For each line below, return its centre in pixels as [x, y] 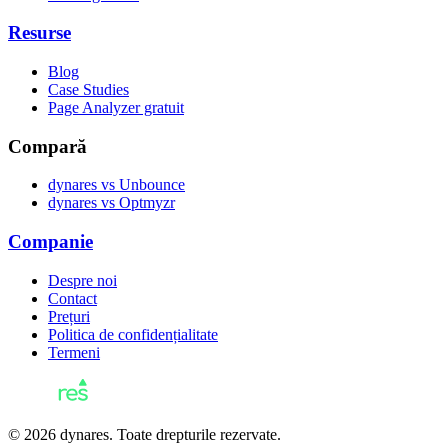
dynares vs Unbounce [116, 185]
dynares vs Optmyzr [111, 203]
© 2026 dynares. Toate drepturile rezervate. [144, 434]
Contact [72, 298]
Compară [47, 146]
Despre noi [82, 280]
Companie [50, 242]
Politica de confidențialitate [133, 334]
